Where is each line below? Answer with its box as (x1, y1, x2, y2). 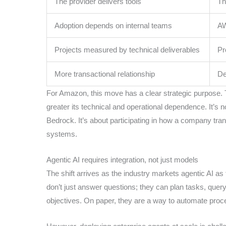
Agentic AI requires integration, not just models (46, 155, 198, 164)
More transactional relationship (54, 69, 155, 78)
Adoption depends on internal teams (54, 21, 172, 30)
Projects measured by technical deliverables (54, 45, 200, 54)
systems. (46, 129, 77, 138)
